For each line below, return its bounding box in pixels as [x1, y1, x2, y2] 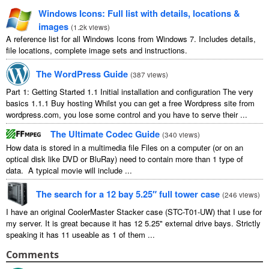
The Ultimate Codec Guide [50, 127, 160, 141]
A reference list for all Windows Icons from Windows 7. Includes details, [6, 33, 256, 45]
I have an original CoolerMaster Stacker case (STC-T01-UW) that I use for [6, 206, 262, 218]
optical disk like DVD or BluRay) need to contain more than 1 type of [6, 153, 243, 165]
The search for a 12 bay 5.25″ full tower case [36, 187, 220, 201]
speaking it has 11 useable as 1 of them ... [6, 229, 155, 241]
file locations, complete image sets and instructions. [6, 44, 187, 56]
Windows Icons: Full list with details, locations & [38, 7, 241, 20]
